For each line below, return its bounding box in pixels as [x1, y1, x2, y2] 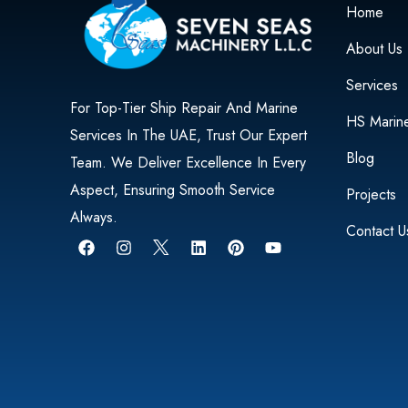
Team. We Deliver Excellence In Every [70, 152, 307, 174]
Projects [345, 183, 396, 205]
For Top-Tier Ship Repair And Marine [70, 97, 299, 119]
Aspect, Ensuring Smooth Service [70, 179, 280, 201]
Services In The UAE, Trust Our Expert [70, 125, 308, 147]
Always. [70, 207, 118, 229]
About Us [345, 37, 403, 59]
